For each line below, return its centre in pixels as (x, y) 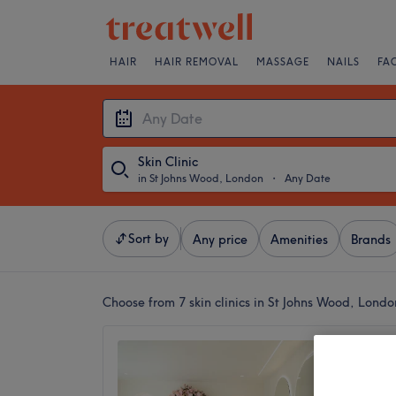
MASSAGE (283, 62)
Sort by (148, 239)
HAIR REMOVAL (197, 62)
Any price (220, 240)
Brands (371, 240)
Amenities (299, 240)
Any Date (308, 178)
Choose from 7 (146, 302)
